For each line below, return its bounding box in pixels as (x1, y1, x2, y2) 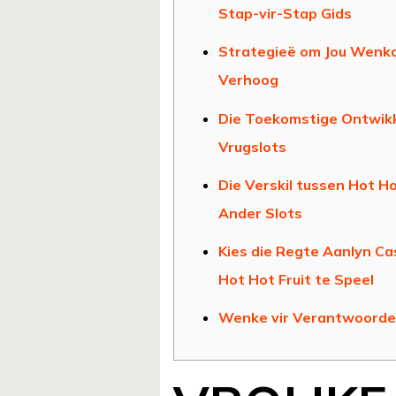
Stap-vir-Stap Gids (217, 4, 352, 23)
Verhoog (217, 71, 278, 89)
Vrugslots (217, 137, 286, 156)
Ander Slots (217, 203, 302, 222)
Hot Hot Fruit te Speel (217, 270, 374, 288)
